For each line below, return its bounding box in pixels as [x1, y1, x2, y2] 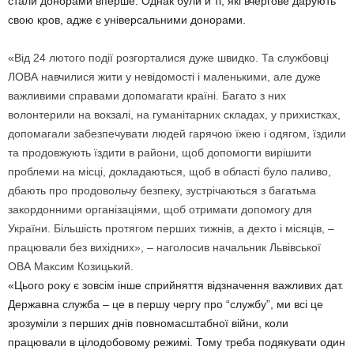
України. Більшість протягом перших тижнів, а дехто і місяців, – [8, 221, 334, 235]
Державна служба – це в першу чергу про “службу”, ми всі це [8, 297, 323, 311]
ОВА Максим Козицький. [8, 259, 134, 273]
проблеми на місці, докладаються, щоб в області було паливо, [8, 164, 331, 178]
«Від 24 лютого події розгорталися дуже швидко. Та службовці [8, 51, 329, 64]
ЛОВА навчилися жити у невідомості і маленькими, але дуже [8, 70, 321, 83]
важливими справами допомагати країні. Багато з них [8, 88, 286, 102]
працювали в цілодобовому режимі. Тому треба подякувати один [8, 335, 345, 348]
